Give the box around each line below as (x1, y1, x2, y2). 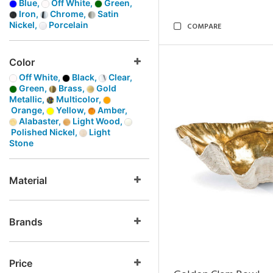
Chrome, (48, 9, 88, 19)
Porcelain (47, 19, 88, 30)
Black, (70, 72, 99, 82)
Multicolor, (54, 94, 103, 104)
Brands (9, 216, 43, 228)
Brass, (57, 83, 87, 93)
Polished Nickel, (9, 127, 79, 137)
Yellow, (54, 105, 88, 115)
